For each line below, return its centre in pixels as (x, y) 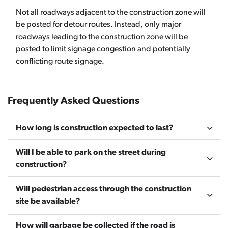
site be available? (48, 202)
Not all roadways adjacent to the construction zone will (111, 13)
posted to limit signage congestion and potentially (103, 49)
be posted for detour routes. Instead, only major (98, 25)
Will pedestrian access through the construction (104, 189)
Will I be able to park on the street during (91, 153)
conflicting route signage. (60, 62)
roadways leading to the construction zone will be (102, 37)
